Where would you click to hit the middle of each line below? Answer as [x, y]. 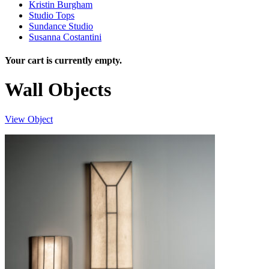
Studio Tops [52, 15]
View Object [29, 119]
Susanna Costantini [65, 37]
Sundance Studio [61, 26]
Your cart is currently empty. [63, 60]
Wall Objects [58, 90]
